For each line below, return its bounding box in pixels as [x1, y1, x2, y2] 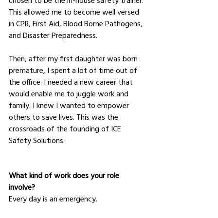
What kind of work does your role [9, 170, 121, 180]
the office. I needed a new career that [9, 76, 135, 87]
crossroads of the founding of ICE [9, 123, 123, 133]
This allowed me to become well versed [9, 6, 141, 17]
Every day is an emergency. [9, 193, 101, 203]
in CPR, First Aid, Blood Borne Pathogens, [9, 18, 145, 28]
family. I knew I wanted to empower [9, 100, 131, 110]
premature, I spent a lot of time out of [9, 65, 139, 75]
